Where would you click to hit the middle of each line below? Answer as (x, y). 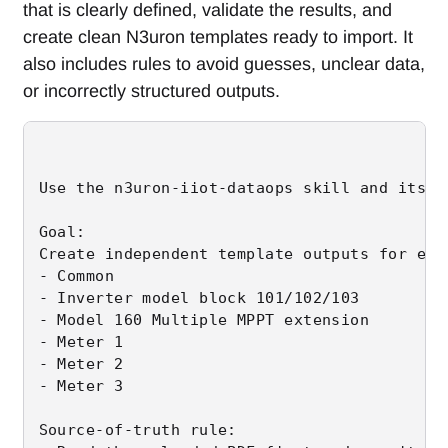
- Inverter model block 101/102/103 (199, 297)
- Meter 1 (81, 341)
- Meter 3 (81, 385)
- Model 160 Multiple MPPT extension (204, 319)
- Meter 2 (81, 363)
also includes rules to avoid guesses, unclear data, (223, 63)
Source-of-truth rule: (137, 429)
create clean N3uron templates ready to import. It (217, 36)
